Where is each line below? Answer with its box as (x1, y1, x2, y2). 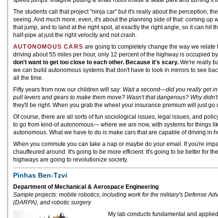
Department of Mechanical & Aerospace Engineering (13, 183, 159, 190)
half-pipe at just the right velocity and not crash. (13, 32, 137, 38)
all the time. (13, 74, 43, 81)
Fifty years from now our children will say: (13, 86, 123, 93)
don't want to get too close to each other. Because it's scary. (13, 59, 179, 66)
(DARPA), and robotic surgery (13, 199, 91, 206)
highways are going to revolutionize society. (13, 156, 128, 163)
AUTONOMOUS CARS (13, 43, 83, 50)
